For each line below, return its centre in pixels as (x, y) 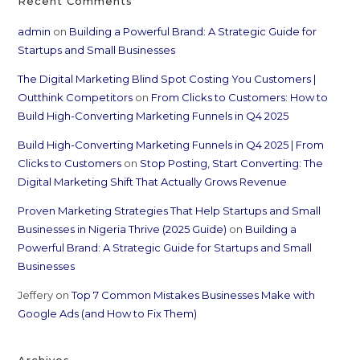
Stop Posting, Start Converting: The (232, 163)
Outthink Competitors (76, 97)
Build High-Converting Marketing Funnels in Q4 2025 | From (171, 144)
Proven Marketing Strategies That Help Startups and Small (170, 210)
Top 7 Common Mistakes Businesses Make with (194, 295)
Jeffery (36, 295)
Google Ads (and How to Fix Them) (108, 313)
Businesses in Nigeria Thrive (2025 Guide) (123, 229)
